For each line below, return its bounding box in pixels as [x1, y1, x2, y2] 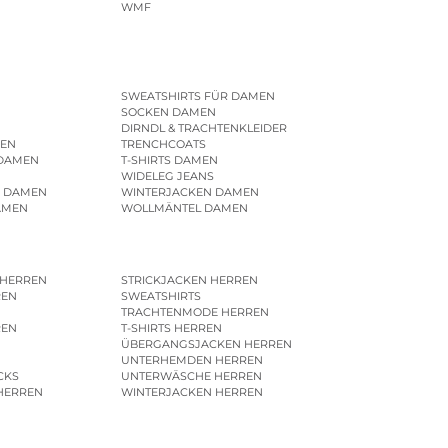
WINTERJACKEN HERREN [120, 385, 263, 400]
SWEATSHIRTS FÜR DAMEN [120, 88, 275, 103]
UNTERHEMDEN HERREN [120, 353, 263, 368]
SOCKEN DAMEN [120, 104, 216, 119]
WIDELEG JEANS [120, 168, 214, 183]
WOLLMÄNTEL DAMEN [120, 200, 248, 215]
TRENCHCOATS [120, 136, 206, 151]
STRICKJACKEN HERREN [120, 273, 258, 288]
